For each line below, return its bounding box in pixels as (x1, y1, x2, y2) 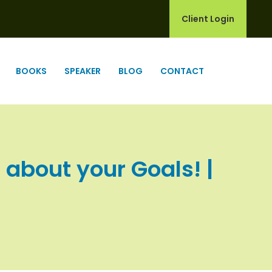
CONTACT (160, 65, 204, 77)
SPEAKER (64, 65, 101, 77)
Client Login (182, 13, 234, 25)
